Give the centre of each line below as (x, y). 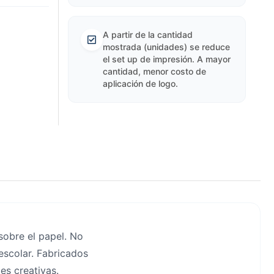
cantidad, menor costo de (154, 71)
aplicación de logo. (140, 83)
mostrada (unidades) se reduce (166, 47)
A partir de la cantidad (147, 35)
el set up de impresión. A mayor (166, 59)
